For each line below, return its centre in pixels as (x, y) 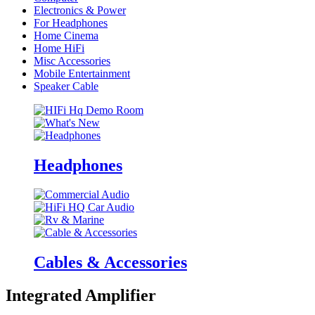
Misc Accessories (72, 60)
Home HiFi (59, 48)
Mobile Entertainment (82, 73)
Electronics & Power (80, 10)
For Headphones (71, 22)
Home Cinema (66, 35)
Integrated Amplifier (81, 296)
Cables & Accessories (110, 263)
